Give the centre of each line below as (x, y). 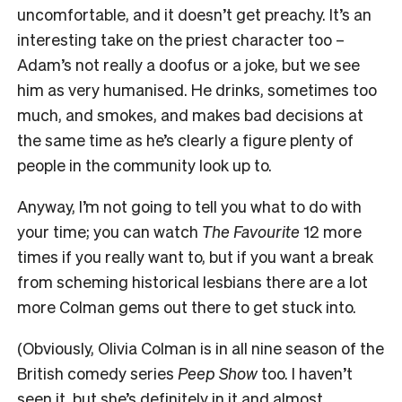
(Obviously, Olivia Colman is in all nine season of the (201, 348)
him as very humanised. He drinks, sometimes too (197, 90)
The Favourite (251, 232)
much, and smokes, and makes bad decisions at (190, 115)
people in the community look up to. (144, 165)
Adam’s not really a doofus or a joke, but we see (188, 65)
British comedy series (97, 373)
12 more (331, 232)
